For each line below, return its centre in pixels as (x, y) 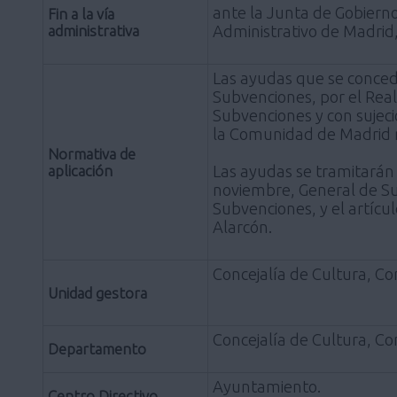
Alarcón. (242, 226)
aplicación (80, 170)
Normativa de (92, 153)
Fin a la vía (81, 13)
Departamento (97, 348)
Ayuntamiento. (267, 386)
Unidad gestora (97, 292)
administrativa (93, 30)
